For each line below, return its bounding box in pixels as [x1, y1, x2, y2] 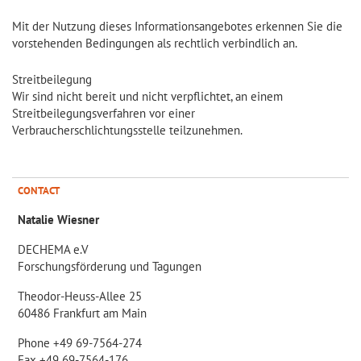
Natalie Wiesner [18, 211, 99, 227]
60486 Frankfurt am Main [18, 305, 147, 321]
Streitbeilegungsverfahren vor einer [12, 105, 195, 121]
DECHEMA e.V [18, 241, 89, 257]
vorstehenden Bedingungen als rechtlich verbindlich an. [12, 35, 297, 51]
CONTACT [18, 183, 60, 197]
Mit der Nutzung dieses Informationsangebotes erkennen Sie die [12, 18, 342, 34]
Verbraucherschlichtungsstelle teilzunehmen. [12, 122, 243, 138]
